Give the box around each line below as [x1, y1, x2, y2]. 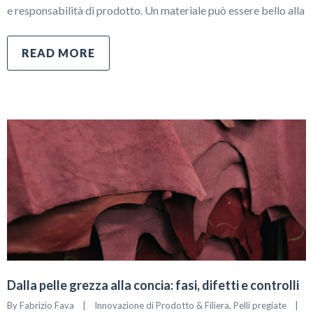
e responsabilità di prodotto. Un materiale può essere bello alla [7, 3, 305, 17]
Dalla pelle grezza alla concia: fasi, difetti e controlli [7, 277, 299, 293]
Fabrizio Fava [20, 299, 74, 311]
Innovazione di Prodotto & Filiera [94, 299, 229, 311]
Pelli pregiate [233, 299, 286, 311]
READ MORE [22, 46, 95, 60]
